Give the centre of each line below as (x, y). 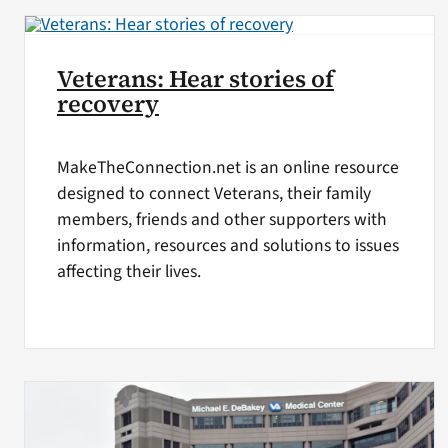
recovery (107, 104)
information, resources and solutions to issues (227, 245)
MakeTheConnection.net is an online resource (227, 167)
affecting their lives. (128, 271)
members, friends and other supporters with (221, 219)
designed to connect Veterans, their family (213, 193)
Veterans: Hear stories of (195, 79)
